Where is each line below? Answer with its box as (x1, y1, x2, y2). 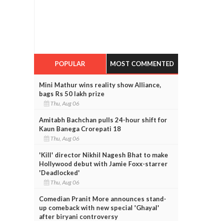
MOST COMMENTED (110, 59, 175, 68)
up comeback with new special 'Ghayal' (38, 203, 159, 212)
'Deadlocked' (38, 168, 80, 177)
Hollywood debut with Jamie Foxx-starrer (38, 159, 168, 168)
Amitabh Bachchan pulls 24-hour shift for (38, 115, 167, 124)
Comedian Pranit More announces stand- (38, 194, 166, 203)
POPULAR (54, 59, 85, 68)
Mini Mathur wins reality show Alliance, (38, 80, 161, 89)
